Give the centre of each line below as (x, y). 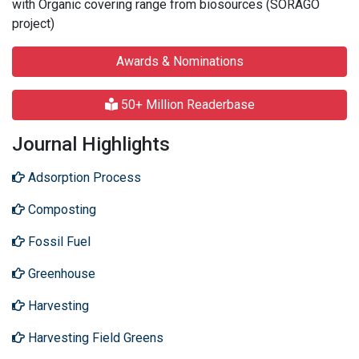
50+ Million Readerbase (186, 104)
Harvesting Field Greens (94, 337)
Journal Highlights (91, 144)
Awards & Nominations (179, 61)
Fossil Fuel (58, 241)
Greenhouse (60, 273)
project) (33, 23)
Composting (61, 209)
